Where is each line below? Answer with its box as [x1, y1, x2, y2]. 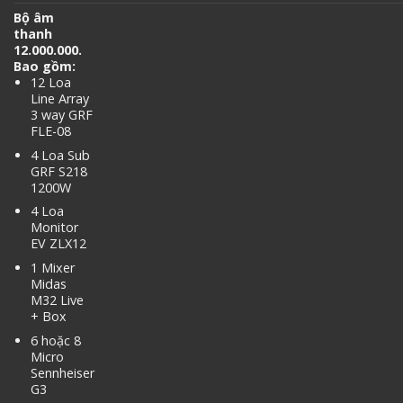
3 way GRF [30, 106, 93, 124]
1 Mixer [30, 259, 75, 277]
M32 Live [30, 291, 84, 309]
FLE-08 [30, 122, 71, 140]
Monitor [30, 219, 78, 237]
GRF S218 [30, 162, 87, 180]
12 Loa [30, 74, 71, 92]
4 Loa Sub [30, 146, 90, 164]
